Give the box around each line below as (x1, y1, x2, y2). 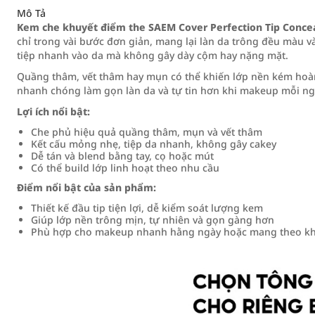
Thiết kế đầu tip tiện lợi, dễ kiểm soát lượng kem (31, 201, 263, 214)
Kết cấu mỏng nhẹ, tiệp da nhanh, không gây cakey (31, 137, 276, 150)
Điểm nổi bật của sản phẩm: (17, 181, 156, 194)
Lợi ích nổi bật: (17, 105, 90, 118)
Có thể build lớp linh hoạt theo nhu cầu (31, 161, 219, 174)
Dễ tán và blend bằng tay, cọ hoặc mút (31, 149, 214, 162)
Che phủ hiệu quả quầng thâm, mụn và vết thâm (31, 125, 262, 139)
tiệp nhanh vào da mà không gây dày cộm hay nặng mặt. (17, 49, 288, 62)
